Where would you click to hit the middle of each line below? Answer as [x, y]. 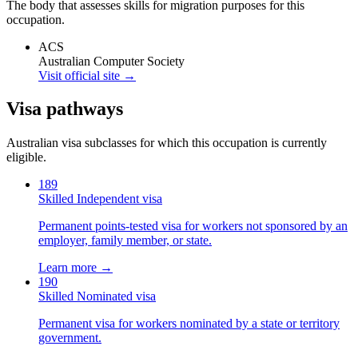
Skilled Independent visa [100, 199]
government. [70, 338]
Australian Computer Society [111, 61]
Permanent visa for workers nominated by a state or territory [189, 324]
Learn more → [76, 268]
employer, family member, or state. [125, 241]
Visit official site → [87, 75]
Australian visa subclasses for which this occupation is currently [167, 143]
